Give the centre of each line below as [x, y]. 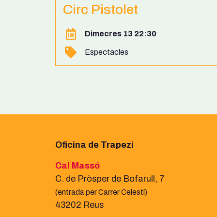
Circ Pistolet [101, 9]
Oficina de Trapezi [94, 145]
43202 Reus [80, 205]
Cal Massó [77, 165]
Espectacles [107, 52]
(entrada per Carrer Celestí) [101, 192]
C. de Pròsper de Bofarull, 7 [111, 178]
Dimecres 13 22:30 [121, 34]
